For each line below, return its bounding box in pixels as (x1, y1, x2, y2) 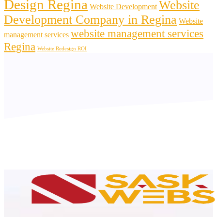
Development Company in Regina (4, 12, 177, 27)
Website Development (90, 2, 157, 11)
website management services (71, 27, 203, 40)
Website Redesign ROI (37, 46, 87, 51)
